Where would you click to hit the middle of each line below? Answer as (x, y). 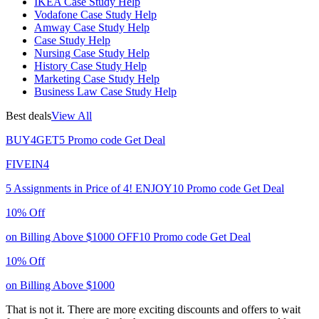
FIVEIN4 (27, 164)
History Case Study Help (90, 66)
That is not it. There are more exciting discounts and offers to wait (153, 309)
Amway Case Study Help (92, 27)
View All (72, 115)
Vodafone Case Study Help (95, 14)
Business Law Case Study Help (105, 91)
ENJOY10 (159, 188)
